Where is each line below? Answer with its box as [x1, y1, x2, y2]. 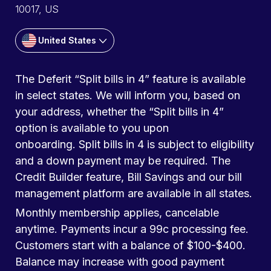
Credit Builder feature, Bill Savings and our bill [15, 170, 242, 183]
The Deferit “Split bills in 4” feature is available [15, 72, 246, 85]
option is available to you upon [15, 121, 169, 134]
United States [38, 35, 96, 46]
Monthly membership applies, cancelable [15, 206, 219, 219]
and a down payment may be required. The [15, 154, 230, 167]
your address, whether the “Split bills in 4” [15, 105, 224, 118]
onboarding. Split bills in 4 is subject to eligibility [15, 137, 254, 151]
